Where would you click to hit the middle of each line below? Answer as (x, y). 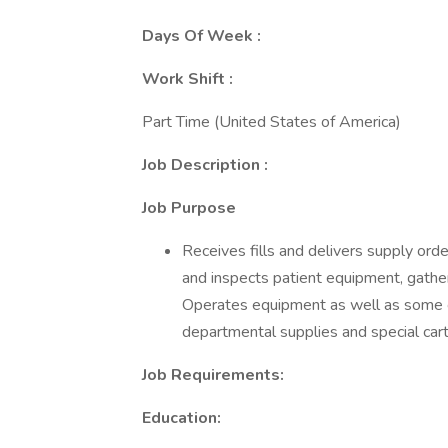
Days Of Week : (201, 36)
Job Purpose (189, 208)
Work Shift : (187, 79)
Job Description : (205, 165)
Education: (181, 418)
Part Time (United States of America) (271, 122)
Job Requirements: (213, 375)
